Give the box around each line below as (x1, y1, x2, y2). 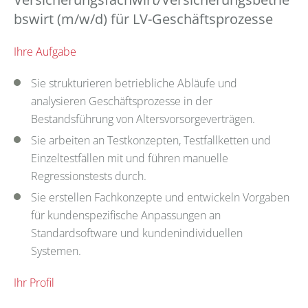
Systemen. (31, 243, 81, 258)
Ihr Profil (14, 274, 54, 290)
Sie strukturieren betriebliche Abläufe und (31, 75, 237, 91)
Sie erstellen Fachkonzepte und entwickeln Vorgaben (31, 189, 289, 205)
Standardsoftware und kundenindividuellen (31, 225, 243, 241)
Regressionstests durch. (31, 168, 146, 184)
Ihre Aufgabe (14, 43, 76, 59)
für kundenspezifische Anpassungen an (31, 207, 221, 223)
